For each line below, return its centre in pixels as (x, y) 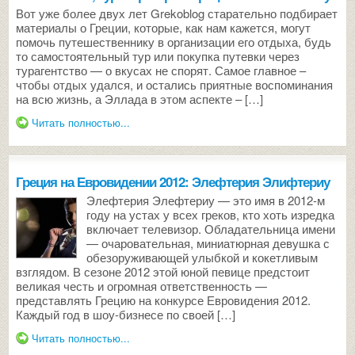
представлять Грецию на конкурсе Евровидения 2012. (163, 300)
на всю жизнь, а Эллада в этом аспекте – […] (139, 99)
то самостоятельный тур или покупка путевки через (158, 56)
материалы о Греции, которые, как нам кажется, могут (163, 27)
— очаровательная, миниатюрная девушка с (208, 243)
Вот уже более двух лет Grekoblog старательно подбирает (177, 13)
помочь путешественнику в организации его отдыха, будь (174, 42)
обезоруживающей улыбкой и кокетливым (202, 257)
